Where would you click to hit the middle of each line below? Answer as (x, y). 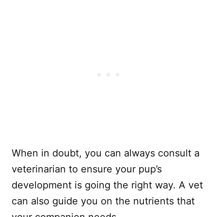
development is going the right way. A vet (107, 185)
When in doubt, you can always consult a (106, 153)
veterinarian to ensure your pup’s (87, 169)
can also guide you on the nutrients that (103, 201)
